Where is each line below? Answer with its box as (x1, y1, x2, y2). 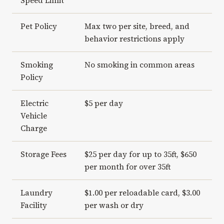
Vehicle (20, 110, 47, 121)
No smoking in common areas (84, 59, 194, 70)
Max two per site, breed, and (84, 21, 189, 32)
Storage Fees (20, 149, 66, 160)
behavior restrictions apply (84, 33, 184, 44)
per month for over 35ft (84, 161, 170, 172)
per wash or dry (84, 200, 143, 211)
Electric (20, 98, 48, 109)
